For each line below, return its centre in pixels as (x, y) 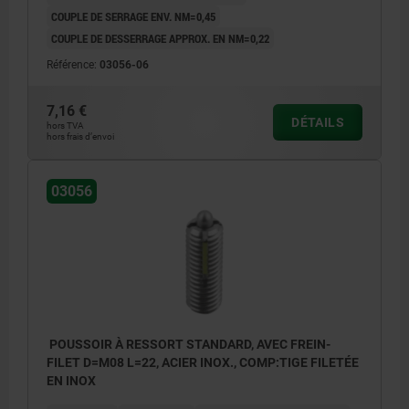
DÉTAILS (318, 122)
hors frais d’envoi (80, 136)
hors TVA (65, 125)
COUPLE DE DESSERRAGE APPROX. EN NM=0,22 (160, 38)
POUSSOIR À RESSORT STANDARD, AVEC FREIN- (189, 345)
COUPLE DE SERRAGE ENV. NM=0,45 (133, 16)
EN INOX (71, 381)
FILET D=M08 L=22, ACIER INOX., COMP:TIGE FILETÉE (203, 363)
